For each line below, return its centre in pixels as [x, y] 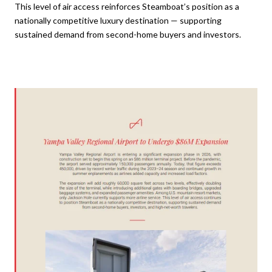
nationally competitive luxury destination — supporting [118, 21]
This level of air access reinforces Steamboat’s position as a [127, 7]
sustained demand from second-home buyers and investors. [128, 35]
